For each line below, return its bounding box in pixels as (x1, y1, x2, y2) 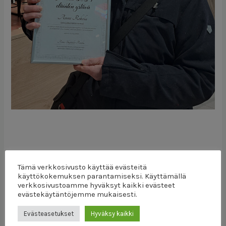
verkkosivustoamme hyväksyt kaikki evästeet (18, 181, 175, 190)
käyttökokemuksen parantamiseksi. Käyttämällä (18, 172, 186, 181)
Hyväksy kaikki (91, 210, 134, 217)
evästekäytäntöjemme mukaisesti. (18, 190, 137, 199)
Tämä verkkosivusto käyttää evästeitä (18, 163, 147, 172)
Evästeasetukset (24, 210, 74, 217)
